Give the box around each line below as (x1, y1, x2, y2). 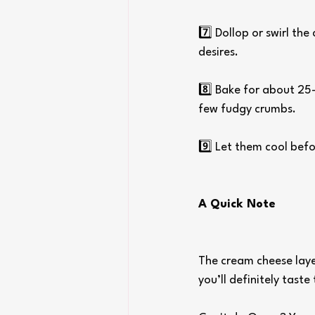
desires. (198, 46, 238, 58)
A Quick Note (198, 198, 276, 210)
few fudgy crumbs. (198, 103, 296, 115)
